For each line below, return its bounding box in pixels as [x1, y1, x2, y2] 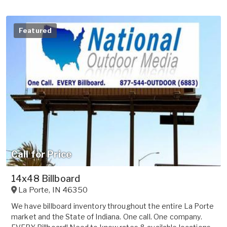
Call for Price [11, 148, 71, 160]
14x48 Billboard [11, 173, 81, 184]
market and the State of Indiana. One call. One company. [11, 212, 202, 221]
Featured [19, 26, 52, 34]
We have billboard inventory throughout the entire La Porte [11, 201, 214, 210]
